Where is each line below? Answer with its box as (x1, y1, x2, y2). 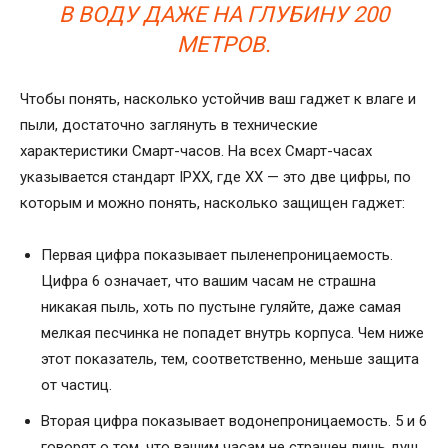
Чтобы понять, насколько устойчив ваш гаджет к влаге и (20, 89, 416, 108)
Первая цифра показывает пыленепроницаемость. (41, 245, 393, 264)
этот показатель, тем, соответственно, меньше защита (41, 349, 419, 368)
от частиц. (41, 375, 112, 394)
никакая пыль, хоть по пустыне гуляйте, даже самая (41, 297, 401, 316)
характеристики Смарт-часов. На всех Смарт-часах (20, 141, 372, 160)
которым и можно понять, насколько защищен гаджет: (20, 193, 405, 212)
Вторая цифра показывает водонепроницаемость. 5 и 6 (41, 411, 427, 430)
